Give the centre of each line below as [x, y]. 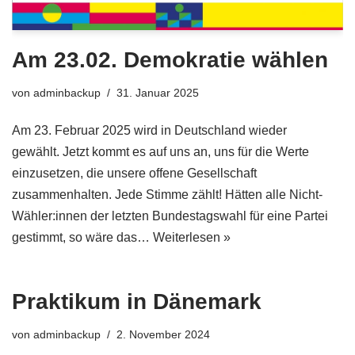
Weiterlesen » [192, 238]
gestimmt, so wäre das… [82, 238]
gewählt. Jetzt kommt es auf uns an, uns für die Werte [160, 152]
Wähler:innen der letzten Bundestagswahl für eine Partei [170, 216]
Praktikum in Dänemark [137, 302]
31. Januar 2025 [158, 93]
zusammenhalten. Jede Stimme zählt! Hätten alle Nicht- [167, 195]
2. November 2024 [163, 335]
